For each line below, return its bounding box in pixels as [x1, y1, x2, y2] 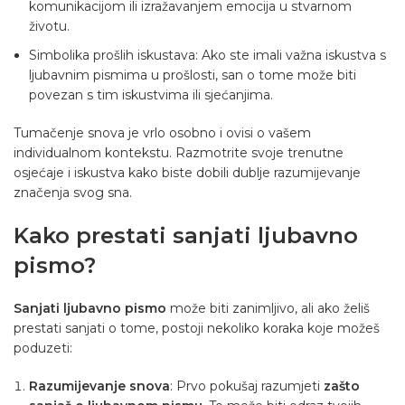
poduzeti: [14, 340, 72, 357]
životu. [29, 18, 70, 35]
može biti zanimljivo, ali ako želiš [166, 300, 370, 317]
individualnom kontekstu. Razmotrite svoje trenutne [14, 145, 344, 162]
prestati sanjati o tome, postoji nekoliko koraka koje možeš [14, 320, 380, 337]
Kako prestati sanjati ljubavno [14, 222, 358, 250]
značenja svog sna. [14, 184, 132, 202]
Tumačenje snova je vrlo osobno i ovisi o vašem [14, 125, 311, 142]
